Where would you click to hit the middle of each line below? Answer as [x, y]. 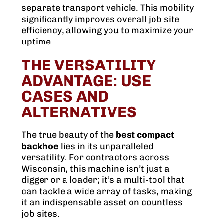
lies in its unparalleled [106, 146]
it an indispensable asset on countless [102, 203]
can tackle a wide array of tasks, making [107, 191]
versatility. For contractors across [95, 158]
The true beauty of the [69, 135]
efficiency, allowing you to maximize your [107, 31]
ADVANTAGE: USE [86, 81]
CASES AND [65, 97]
